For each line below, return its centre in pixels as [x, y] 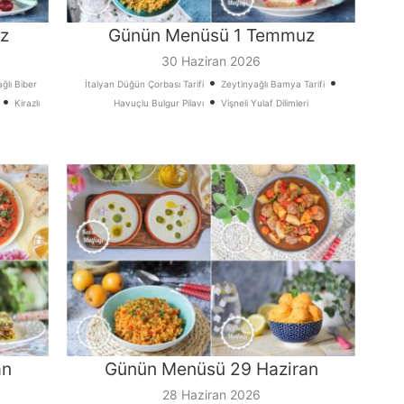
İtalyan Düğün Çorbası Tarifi [144, 84]
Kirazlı [27, 103]
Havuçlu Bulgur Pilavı [159, 103]
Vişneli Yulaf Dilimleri [265, 103]
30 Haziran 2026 [211, 61]
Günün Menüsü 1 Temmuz [211, 36]
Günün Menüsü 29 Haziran [211, 369]
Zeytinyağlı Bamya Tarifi [273, 84]
